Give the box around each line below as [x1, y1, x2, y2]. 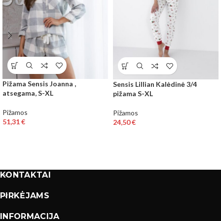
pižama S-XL [113, 89, 153, 98]
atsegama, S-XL [2, 89, 53, 98]
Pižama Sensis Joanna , [2, 79, 76, 88]
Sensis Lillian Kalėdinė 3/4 [113, 80, 197, 89]
